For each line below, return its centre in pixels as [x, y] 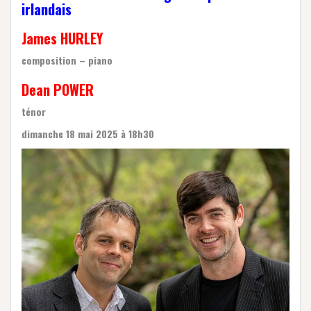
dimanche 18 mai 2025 [71, 133]
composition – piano [67, 60]
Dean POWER [58, 89]
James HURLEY [62, 38]
